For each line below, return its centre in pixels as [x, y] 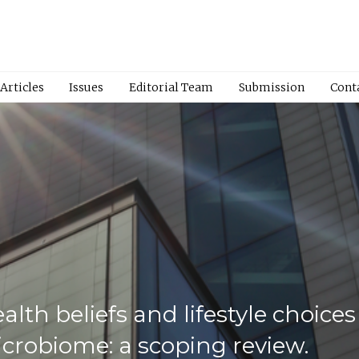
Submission [271, 87]
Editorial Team [171, 87]
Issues [87, 87]
